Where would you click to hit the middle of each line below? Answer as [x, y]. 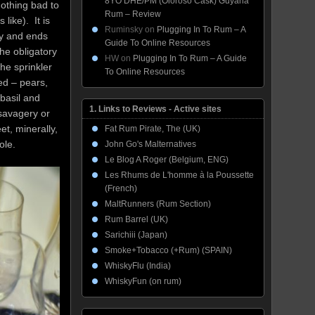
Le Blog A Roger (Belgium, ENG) [167, 160]
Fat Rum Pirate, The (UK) [153, 129]
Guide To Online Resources [157, 43]
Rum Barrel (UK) [136, 219]
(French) [121, 188]
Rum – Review [133, 14]
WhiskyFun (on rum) [143, 281]
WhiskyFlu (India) [138, 266]
